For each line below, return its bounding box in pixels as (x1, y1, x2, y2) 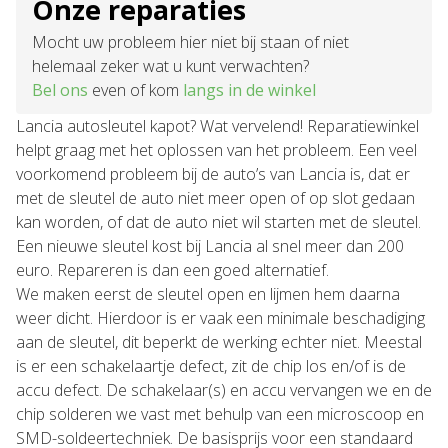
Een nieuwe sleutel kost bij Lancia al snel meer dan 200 (16, 235, 404, 257)
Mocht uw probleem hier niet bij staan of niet (32, 31, 349, 53)
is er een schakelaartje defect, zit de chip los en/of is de (16, 355, 406, 377)
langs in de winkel (183, 79, 316, 101)
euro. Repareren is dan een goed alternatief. (16, 259, 329, 281)
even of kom (88, 79, 183, 101)
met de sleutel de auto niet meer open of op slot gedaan (16, 187, 415, 209)
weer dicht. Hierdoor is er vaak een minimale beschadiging (16, 307, 425, 329)
